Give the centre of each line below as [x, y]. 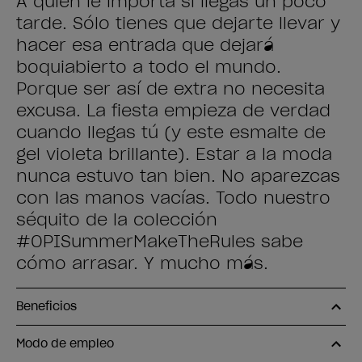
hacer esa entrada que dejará [145, 45]
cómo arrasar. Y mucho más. [142, 263]
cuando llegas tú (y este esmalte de [171, 133]
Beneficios [46, 306]
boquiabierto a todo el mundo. [149, 67]
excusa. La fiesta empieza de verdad [173, 111]
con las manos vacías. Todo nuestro [173, 198]
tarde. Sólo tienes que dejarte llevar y [178, 23]
